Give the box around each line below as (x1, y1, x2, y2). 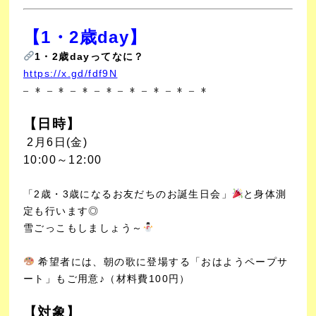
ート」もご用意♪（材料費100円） (23, 272, 191, 285)
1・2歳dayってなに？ (35, 50, 145, 62)
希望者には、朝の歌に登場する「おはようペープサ (35, 255, 288, 268)
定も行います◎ (23, 205, 100, 217)
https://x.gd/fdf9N (23, 67, 118, 79)
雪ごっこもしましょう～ (23, 221, 143, 233)
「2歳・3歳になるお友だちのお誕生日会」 (23, 188, 233, 200)
